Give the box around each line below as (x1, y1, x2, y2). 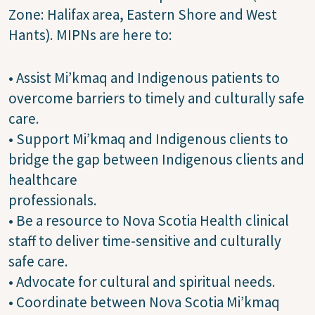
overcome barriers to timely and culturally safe (8, 88, 304, 108)
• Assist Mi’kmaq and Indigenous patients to (8, 67, 280, 87)
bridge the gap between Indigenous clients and (8, 149, 304, 169)
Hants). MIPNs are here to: (8, 25, 172, 44)
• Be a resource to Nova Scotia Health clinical (8, 210, 289, 230)
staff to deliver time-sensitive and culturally (8, 231, 281, 250)
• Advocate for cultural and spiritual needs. (8, 271, 276, 291)
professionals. (8, 190, 97, 210)
